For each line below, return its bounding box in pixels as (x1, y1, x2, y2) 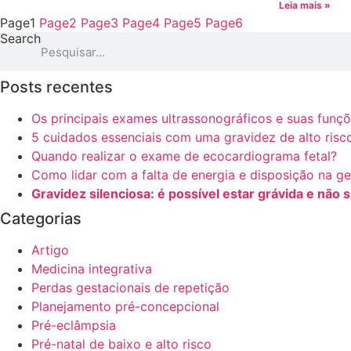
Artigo (31, 242, 69, 258)
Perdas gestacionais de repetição (31, 280, 230, 295)
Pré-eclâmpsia (31, 317, 116, 333)
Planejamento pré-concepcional (31, 299, 219, 314)
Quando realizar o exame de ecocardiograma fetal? (31, 148, 337, 164)
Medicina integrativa (31, 261, 152, 277)
